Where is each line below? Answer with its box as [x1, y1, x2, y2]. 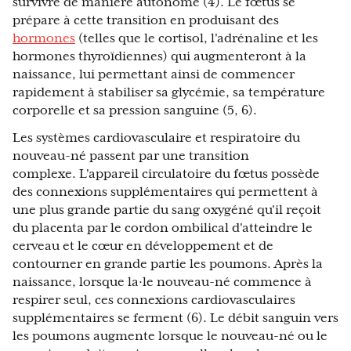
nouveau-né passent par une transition [13, 149, 249, 164]
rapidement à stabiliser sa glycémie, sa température [13, 85, 325, 100]
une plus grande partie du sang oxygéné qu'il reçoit [13, 203, 321, 218]
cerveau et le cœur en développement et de [13, 239, 273, 254]
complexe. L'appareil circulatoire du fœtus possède [13, 167, 320, 182]
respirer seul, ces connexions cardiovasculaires [13, 293, 295, 308]
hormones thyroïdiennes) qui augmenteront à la [13, 49, 306, 64]
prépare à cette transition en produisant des [13, 13, 279, 28]
